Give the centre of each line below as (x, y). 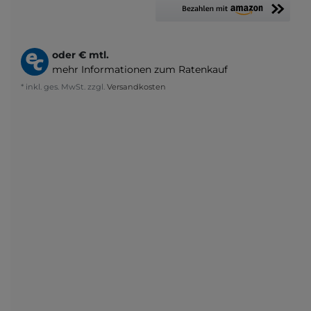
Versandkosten (135, 86)
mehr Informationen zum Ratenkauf (140, 69)
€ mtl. (94, 54)
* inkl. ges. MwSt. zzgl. (63, 86)
